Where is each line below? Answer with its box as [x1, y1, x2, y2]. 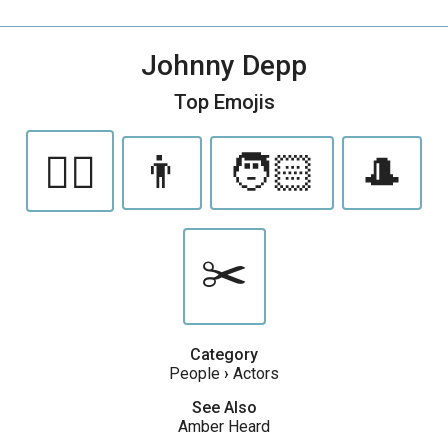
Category [190, 345, 258, 364]
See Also [191, 398, 257, 417]
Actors [233, 364, 279, 383]
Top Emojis [173, 90, 275, 114]
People [169, 364, 220, 383]
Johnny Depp [141, 49, 307, 82]
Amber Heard [178, 417, 270, 436]
